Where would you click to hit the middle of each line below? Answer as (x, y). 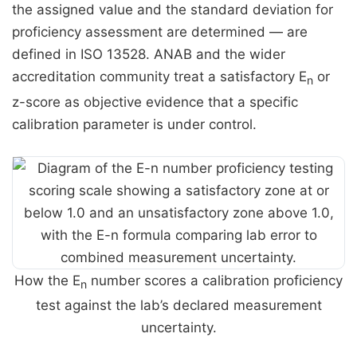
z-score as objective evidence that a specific (155, 102)
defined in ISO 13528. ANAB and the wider (149, 55)
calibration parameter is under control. (134, 124)
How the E (47, 280)
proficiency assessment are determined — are (160, 32)
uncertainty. (178, 328)
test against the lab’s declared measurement (178, 306)
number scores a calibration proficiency (215, 280)
